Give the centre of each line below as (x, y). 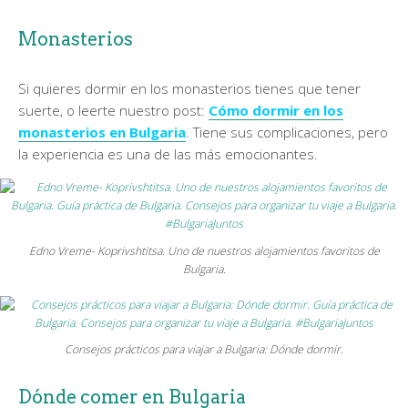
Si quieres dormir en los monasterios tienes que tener (189, 89)
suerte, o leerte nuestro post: (113, 111)
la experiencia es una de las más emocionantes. (168, 154)
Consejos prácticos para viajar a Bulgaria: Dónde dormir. (204, 350)
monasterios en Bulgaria (102, 133)
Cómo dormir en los (276, 111)
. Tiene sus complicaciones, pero (287, 133)
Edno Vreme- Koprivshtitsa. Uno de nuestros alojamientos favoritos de (204, 251)
